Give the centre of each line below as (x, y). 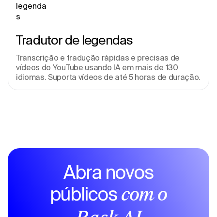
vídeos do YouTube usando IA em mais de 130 (97, 67)
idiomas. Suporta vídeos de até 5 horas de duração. (108, 77)
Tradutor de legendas (75, 40)
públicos (85, 194)
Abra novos (108, 172)
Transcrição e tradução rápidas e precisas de (98, 58)
